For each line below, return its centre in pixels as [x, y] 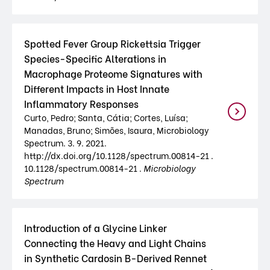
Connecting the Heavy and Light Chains [115, 243]
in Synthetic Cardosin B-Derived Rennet [115, 258]
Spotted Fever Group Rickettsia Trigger [112, 43]
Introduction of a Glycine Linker [96, 228]
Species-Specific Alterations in [95, 58]
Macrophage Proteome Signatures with [113, 73]
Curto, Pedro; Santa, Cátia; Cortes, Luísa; [106, 117]
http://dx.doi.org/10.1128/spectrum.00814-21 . [119, 155]
